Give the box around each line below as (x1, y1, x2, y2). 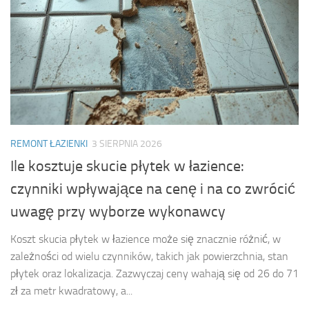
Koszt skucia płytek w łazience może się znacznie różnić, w (10, 232, 281, 246)
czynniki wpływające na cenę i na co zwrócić (10, 179, 295, 198)
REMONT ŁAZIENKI (10, 137, 88, 150)
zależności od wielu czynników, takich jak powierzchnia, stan (10, 249, 288, 263)
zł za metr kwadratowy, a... (10, 283, 132, 297)
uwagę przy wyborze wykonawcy (10, 202, 226, 221)
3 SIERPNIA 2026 (92, 137, 162, 150)
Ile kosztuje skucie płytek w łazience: (10, 157, 244, 175)
